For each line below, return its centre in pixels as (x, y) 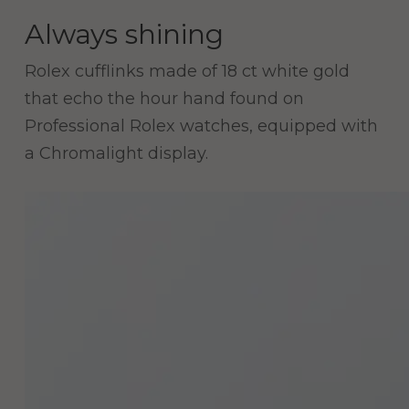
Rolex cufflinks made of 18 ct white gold (187, 72)
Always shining (124, 35)
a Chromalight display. (116, 154)
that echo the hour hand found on (164, 99)
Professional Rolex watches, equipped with (201, 126)
